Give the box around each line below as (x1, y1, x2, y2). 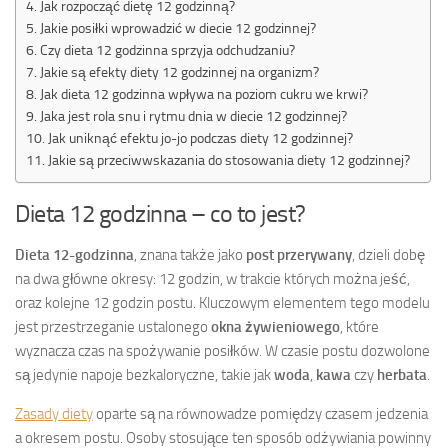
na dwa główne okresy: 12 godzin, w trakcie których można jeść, (15, 269, 410, 288)
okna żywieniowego (211, 317, 340, 336)
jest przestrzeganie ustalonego (15, 317, 211, 336)
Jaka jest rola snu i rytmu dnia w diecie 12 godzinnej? (39, 107, 347, 124)
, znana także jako (134, 245, 246, 264)
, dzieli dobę (352, 245, 425, 264)
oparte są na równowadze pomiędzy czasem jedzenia (93, 404, 428, 423)
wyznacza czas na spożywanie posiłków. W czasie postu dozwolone (15, 341, 430, 360)
